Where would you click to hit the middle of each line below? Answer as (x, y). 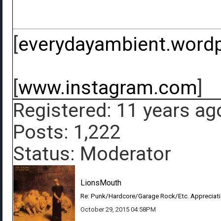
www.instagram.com (108, 88)
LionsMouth (101, 183)
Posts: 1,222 (67, 132)
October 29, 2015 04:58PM (118, 209)
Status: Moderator (92, 154)
